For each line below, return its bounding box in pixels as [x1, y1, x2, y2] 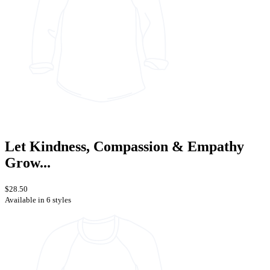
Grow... [5, 154, 51, 171]
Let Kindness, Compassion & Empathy [5, 138, 244, 154]
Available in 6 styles [5, 195, 71, 204]
